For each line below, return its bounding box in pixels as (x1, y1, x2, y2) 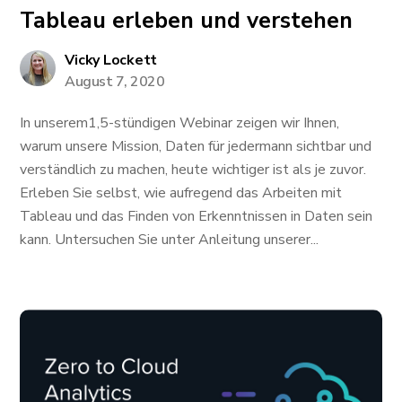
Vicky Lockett (65, 50, 158, 70)
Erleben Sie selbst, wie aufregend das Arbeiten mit (20, 183, 343, 203)
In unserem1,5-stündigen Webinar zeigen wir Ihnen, (20, 113, 340, 133)
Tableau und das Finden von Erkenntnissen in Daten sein (20, 206, 373, 226)
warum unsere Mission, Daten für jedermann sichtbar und (20, 136, 372, 156)
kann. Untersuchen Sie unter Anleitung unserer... (20, 230, 319, 249)
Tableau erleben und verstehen (20, 5, 354, 36)
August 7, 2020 (65, 72, 165, 92)
